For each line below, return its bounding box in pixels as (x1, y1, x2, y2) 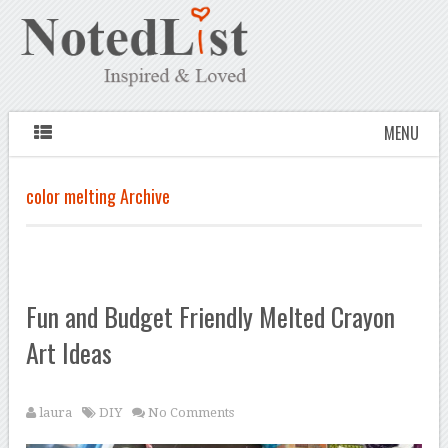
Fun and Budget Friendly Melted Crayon (26, 297, 396, 337)
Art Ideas (26, 333, 113, 373)
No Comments (148, 405, 235, 421)
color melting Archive (26, 183, 171, 210)
